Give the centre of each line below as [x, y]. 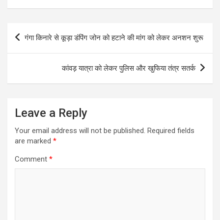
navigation [36, 46]
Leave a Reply [51, 113]
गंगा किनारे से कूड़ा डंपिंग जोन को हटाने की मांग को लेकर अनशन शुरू [114, 38]
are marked [34, 141]
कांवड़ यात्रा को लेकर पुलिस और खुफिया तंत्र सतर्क [129, 68]
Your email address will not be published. [80, 130]
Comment [32, 159]
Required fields [171, 130]
